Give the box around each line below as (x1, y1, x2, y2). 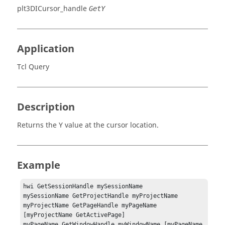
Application (17, 42, 74, 56)
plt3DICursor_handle (17, 4, 87, 14)
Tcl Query (17, 62, 49, 72)
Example (17, 158, 60, 173)
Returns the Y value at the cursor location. (17, 120, 159, 131)
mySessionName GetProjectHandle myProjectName (23, 192, 178, 200)
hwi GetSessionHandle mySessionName (23, 183, 143, 190)
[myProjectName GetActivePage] (23, 211, 126, 219)
